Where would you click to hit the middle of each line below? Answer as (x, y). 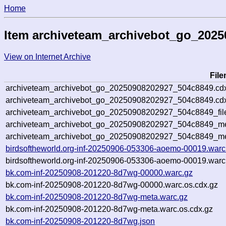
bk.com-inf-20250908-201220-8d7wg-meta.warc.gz (97, 197)
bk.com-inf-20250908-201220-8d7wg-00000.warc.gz (99, 173)
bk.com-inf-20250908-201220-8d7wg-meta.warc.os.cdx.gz (109, 209)
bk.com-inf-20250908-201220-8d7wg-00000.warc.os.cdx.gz (112, 185)
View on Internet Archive (47, 56)
